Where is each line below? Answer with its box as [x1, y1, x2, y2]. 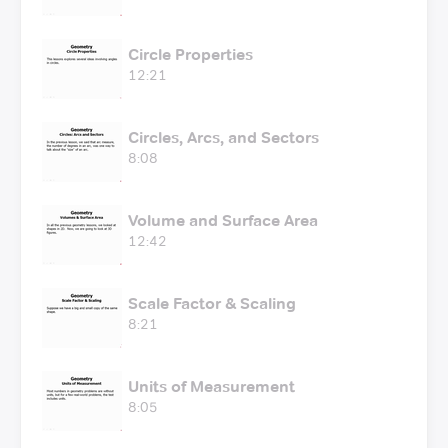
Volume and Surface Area [128, 210, 318, 230]
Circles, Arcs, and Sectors [128, 127, 319, 147]
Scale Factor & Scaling [128, 293, 296, 313]
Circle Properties [128, 44, 253, 64]
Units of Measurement [128, 376, 295, 396]
